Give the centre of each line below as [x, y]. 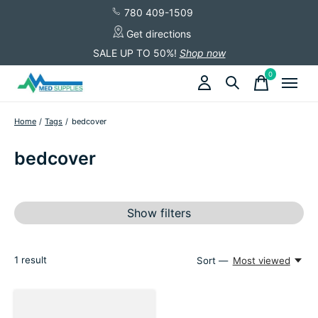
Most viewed [261, 260]
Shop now [202, 53]
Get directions [157, 33]
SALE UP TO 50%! [135, 53]
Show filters [159, 213]
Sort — [213, 260]
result [33, 259]
